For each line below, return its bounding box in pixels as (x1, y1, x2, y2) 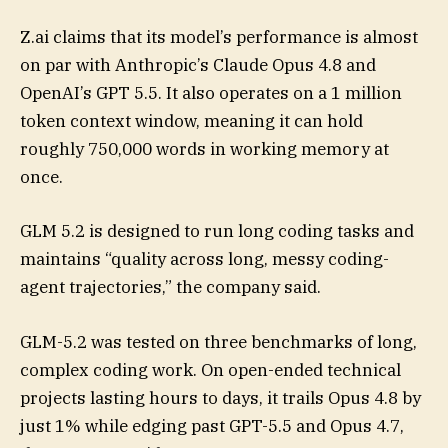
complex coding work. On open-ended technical (20, 358, 401, 381)
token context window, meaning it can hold (20, 110, 363, 133)
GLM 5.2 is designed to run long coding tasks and (20, 220, 414, 243)
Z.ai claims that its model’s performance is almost (20, 26, 418, 49)
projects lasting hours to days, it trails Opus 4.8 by (20, 386, 421, 409)
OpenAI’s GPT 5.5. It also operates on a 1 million (20, 82, 402, 105)
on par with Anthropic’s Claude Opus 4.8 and (20, 54, 376, 77)
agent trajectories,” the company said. (20, 276, 321, 299)
